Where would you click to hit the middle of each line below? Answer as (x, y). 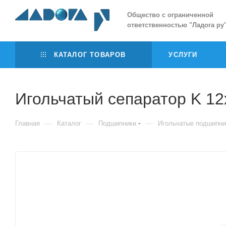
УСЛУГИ (183, 55)
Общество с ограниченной (170, 15)
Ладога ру (208, 25)
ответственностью (158, 25)
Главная (27, 123)
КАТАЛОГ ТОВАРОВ (89, 55)
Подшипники (117, 123)
